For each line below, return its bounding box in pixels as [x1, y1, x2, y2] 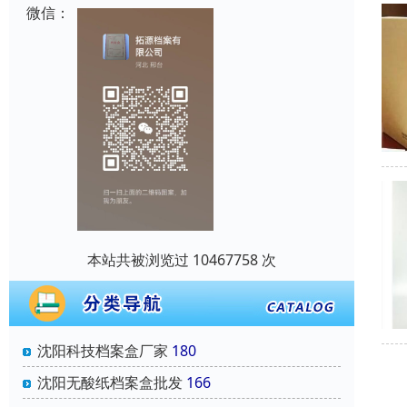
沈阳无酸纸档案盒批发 [37, 372, 183, 393]
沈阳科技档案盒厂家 [37, 341, 168, 362]
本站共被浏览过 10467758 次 [87, 250, 276, 271]
